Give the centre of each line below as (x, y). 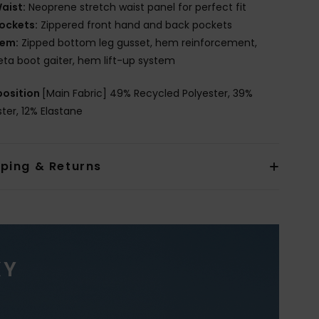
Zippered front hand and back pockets (135, 25)
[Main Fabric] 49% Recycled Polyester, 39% (148, 93)
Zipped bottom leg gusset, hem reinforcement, (138, 42)
